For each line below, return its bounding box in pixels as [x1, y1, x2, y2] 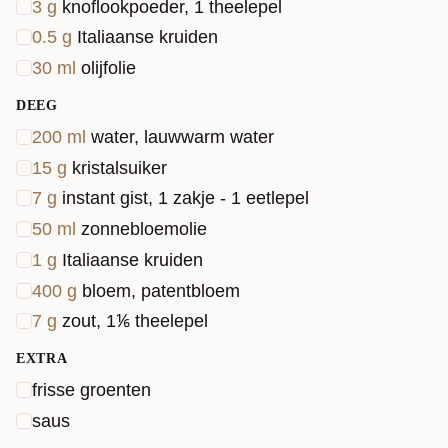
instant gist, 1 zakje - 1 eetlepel [62, 188, 309, 209]
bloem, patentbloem [82, 280, 240, 301]
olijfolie [81, 58, 136, 78]
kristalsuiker [72, 157, 167, 178]
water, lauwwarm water [91, 126, 274, 147]
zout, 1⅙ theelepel [62, 311, 208, 332]
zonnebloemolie [81, 219, 207, 239]
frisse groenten [32, 380, 151, 400]
